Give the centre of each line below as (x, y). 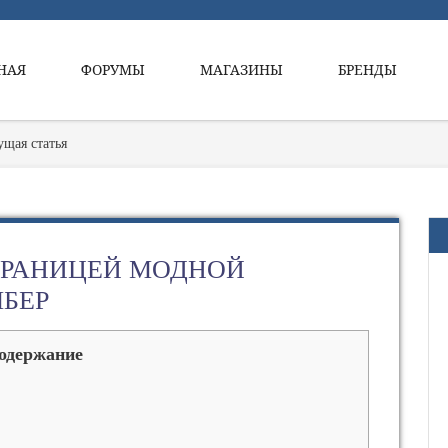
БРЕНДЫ (367, 69)
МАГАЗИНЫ (241, 69)
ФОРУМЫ (113, 69)
